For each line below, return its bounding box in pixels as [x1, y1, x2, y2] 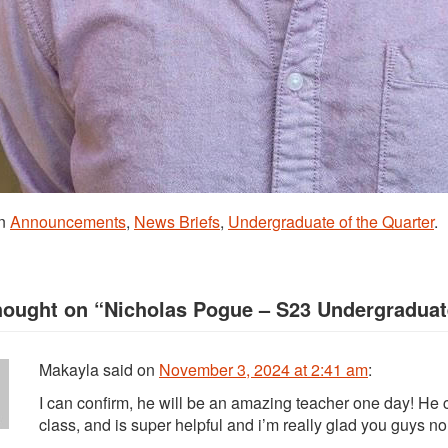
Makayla [39, 358, 99, 381]
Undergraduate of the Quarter [228, 210, 434, 233]
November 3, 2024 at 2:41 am [159, 358, 368, 381]
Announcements [10, 210, 126, 233]
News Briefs [134, 210, 220, 233]
